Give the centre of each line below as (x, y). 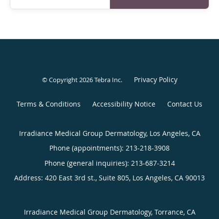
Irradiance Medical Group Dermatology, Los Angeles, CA (109, 133)
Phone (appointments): (88, 148)
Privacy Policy (155, 79)
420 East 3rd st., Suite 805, (89, 177)
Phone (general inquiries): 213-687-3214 (109, 163)
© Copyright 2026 (68, 79)
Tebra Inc (107, 79)
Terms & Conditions (49, 104)
